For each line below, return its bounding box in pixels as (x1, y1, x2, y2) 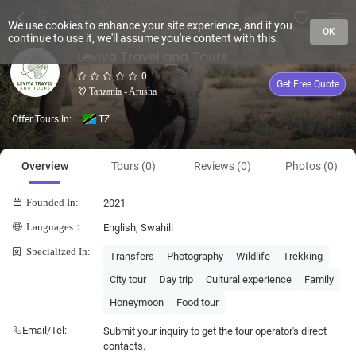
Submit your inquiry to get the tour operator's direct (103, 325, 327, 337)
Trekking (283, 250, 323, 262)
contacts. (103, 340, 145, 352)
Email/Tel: (22, 324, 67, 336)
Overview (21, 160, 68, 172)
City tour (110, 273, 146, 285)
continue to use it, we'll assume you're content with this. (8, 32, 279, 44)
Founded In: (26, 197, 79, 207)
